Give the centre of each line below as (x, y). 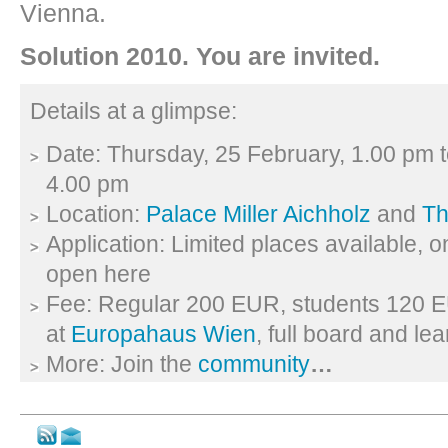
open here (98, 275)
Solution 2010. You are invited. (200, 55)
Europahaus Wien (163, 335)
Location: (96, 215)
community (254, 365)
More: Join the (122, 365)
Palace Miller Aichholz (258, 215)
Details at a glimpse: (133, 112)
